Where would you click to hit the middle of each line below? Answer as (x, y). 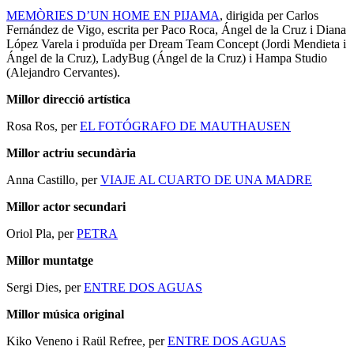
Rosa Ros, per (43, 126)
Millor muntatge (50, 261)
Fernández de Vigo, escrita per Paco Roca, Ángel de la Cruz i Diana (176, 30)
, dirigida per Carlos (269, 16)
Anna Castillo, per (53, 180)
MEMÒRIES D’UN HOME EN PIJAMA (113, 16)
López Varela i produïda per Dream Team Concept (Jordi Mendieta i (176, 44)
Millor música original (65, 314)
